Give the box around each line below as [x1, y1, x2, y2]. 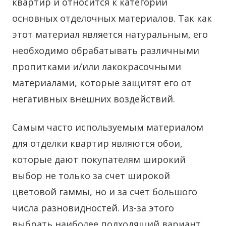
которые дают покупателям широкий [12, 153, 186, 165]
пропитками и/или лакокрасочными [12, 61, 181, 73]
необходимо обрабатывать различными [12, 44, 199, 56]
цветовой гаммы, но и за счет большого [12, 186, 197, 198]
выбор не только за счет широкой [12, 169, 170, 182]
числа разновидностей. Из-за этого [12, 202, 174, 214]
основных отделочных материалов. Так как [12, 12, 212, 24]
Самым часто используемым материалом [12, 121, 203, 133]
